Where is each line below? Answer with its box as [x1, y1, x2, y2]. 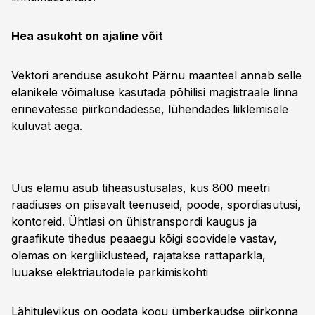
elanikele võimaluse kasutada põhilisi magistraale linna [11, 85, 298, 99]
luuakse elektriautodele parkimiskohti [11, 265, 208, 279]
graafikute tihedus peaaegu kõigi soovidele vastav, [11, 231, 277, 245]
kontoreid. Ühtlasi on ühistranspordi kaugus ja [11, 214, 257, 229]
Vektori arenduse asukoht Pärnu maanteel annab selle [11, 68, 302, 82]
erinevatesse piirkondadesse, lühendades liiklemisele [11, 102, 288, 116]
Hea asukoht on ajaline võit [11, 29, 163, 43]
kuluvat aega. [11, 119, 82, 133]
